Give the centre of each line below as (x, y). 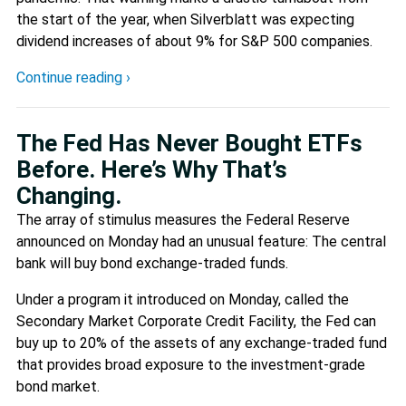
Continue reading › (73, 77)
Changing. (69, 195)
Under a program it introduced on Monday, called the (183, 299)
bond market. (58, 386)
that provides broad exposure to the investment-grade (191, 364)
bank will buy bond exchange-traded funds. (152, 263)
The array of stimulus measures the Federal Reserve (183, 219)
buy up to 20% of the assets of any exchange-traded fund (202, 343)
